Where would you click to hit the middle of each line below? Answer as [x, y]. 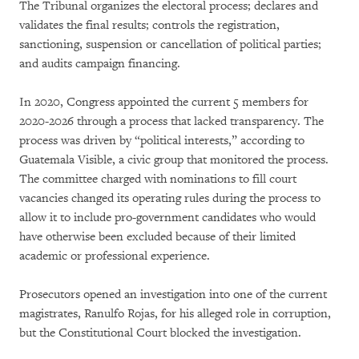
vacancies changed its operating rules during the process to [170, 198]
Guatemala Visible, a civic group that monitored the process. [174, 159]
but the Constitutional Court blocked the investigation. [160, 333]
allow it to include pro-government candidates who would [167, 217]
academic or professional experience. [115, 256]
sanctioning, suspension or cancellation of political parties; [170, 44]
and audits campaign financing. [100, 63]
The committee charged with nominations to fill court [158, 179]
